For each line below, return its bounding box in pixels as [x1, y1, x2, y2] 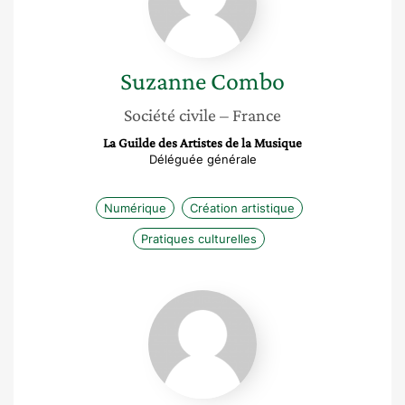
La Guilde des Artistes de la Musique [103, 136, 302, 150]
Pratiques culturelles [141, 231, 257, 246]
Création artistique [189, 201, 295, 215]
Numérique [103, 201, 166, 215]
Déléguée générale [148, 152, 257, 166]
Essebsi [202, 325, 253, 344]
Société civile [124, 105, 216, 125]
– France [220, 105, 281, 125]
